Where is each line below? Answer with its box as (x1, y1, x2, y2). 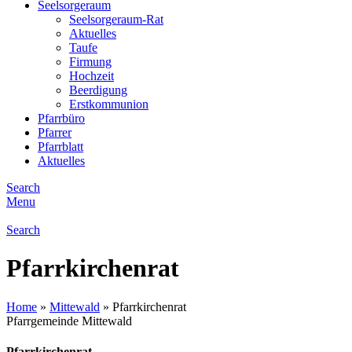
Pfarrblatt (38, 140, 83, 153)
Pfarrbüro (38, 112, 85, 125)
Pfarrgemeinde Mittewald (6, 313, 132, 328)
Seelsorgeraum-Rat (69, 13, 163, 26)
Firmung (69, 55, 112, 68)
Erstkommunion (69, 97, 148, 111)
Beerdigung (69, 83, 127, 97)
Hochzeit (69, 69, 114, 82)
